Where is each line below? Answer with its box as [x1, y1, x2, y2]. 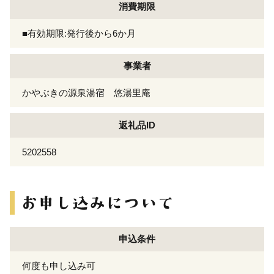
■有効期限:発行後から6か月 [22, 28, 136, 39]
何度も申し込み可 [22, 260, 95, 271]
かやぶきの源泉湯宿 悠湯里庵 [22, 87, 150, 98]
